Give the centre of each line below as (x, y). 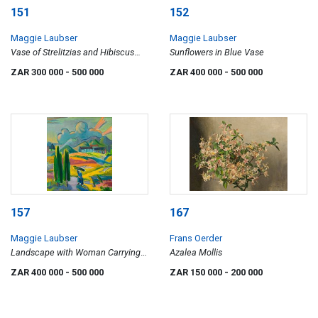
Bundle (24, 266)
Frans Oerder (196, 238)
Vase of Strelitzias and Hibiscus (72, 53)
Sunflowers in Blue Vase (217, 53)
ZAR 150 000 (197, 272)
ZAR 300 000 (38, 72)
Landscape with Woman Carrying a (79, 252)
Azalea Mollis (196, 252)
